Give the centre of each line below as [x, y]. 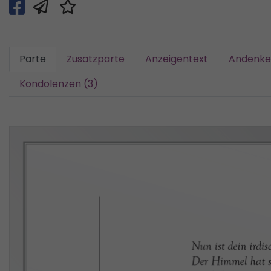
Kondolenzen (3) [59, 84]
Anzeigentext [177, 59]
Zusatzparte [96, 59]
